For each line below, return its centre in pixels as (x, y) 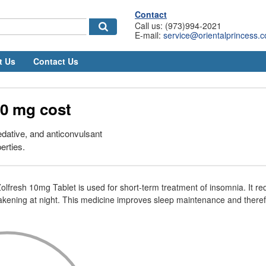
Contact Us (56, 61)
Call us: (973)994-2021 (178, 26)
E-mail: (149, 35)
